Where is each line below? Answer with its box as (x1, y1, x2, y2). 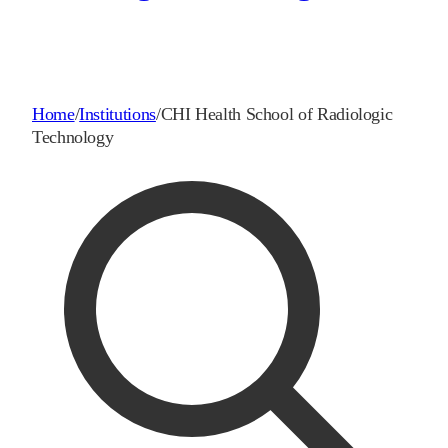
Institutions (79, 104, 156, 125)
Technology (32, 127, 114, 148)
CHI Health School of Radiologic (160, 104, 393, 125)
